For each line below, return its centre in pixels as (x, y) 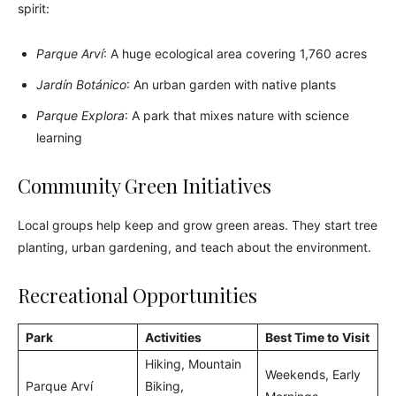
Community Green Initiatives (145, 186)
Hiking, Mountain (193, 364)
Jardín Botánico (81, 85)
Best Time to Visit (317, 338)
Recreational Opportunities (137, 296)
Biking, (164, 386)
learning (59, 138)
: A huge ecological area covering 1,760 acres (235, 54)
